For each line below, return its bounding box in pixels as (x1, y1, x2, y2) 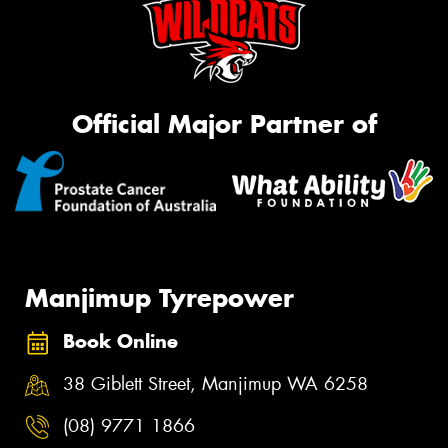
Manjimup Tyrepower (25, 281, 294, 314)
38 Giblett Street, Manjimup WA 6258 (63, 372, 368, 397)
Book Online (63, 330, 178, 354)
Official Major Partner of (71, 107, 377, 140)
